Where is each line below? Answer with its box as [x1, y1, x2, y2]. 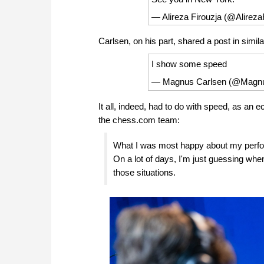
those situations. [113, 167, 176, 177]
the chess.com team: [98, 114, 180, 125]
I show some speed [151, 59, 227, 70]
